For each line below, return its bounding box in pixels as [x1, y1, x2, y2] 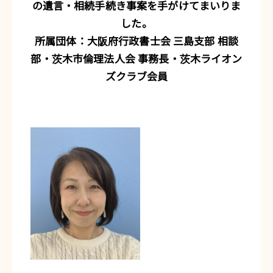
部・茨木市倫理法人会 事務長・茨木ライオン [30, 50, 243, 66]
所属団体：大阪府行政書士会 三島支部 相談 [34, 32, 239, 48]
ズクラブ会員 [105, 68, 168, 83]
